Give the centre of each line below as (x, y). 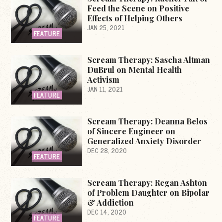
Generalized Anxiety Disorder (144, 141)
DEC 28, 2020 (107, 151)
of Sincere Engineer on (132, 131)
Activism (104, 80)
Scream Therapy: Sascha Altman (149, 60)
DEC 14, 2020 (107, 212)
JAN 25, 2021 (106, 28)
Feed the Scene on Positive (139, 8)
